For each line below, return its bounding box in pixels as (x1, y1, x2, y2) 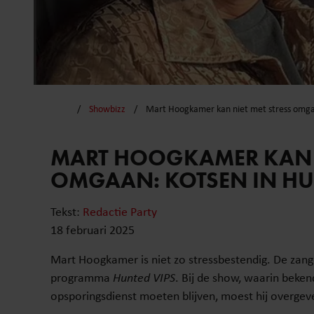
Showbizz (88, 102, 125, 116)
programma (50, 269, 113, 286)
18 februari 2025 (50, 221, 135, 238)
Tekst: (50, 203, 83, 220)
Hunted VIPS (113, 269, 175, 286)
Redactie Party (83, 203, 157, 220)
